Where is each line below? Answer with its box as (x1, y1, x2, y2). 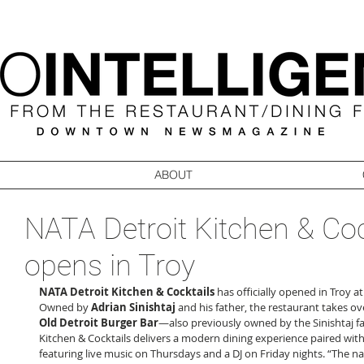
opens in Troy (24, 249, 195, 283)
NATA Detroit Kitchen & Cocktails (39, 284, 214, 299)
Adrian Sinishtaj (91, 300, 175, 314)
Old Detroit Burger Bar (39, 315, 158, 330)
